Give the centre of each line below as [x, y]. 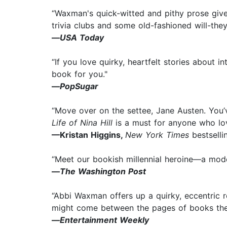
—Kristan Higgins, [88, 135]
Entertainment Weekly [104, 220]
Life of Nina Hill [82, 123]
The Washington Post [103, 172]
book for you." [80, 74]
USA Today [82, 38]
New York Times [157, 135]
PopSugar [79, 86]
